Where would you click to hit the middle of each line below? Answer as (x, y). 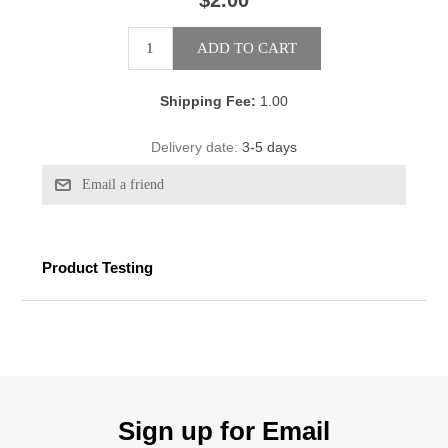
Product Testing (98, 268)
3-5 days (269, 147)
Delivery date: (194, 147)
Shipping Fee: (208, 101)
